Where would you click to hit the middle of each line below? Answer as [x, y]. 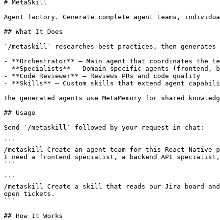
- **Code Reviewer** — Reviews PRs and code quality [102, 76]
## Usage [20, 112]
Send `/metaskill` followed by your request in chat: [104, 127]
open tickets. [29, 193]
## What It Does [33, 31]
